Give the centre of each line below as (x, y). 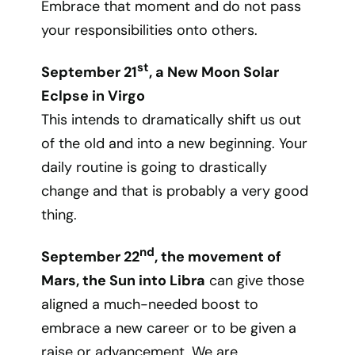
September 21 (90, 72)
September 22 (91, 257)
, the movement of (218, 257)
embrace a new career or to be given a (169, 328)
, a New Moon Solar (214, 72)
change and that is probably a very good (175, 191)
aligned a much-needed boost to (150, 304)
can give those (255, 281)
